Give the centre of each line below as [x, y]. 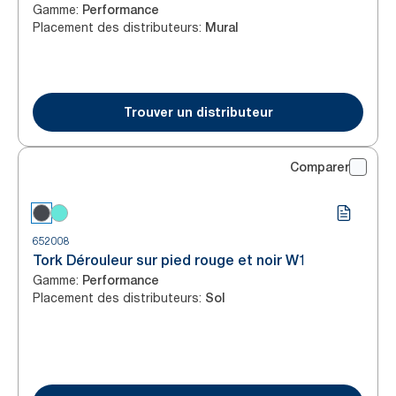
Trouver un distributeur [198, 112]
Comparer [320, 167]
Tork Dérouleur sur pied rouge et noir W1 [170, 260]
